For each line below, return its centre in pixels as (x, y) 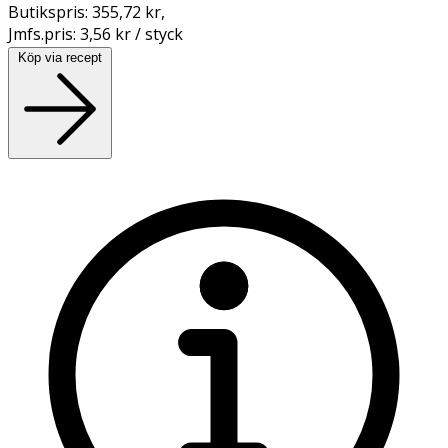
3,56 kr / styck (131, 33)
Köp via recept (60, 57)
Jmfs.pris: (44, 33)
